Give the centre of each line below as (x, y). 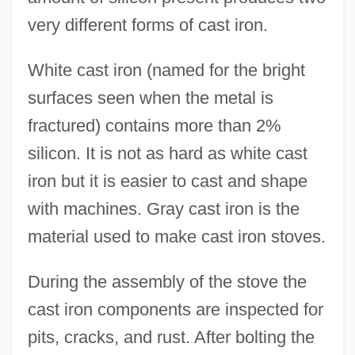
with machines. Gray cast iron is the (163, 208)
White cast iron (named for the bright (166, 70)
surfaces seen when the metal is (150, 97)
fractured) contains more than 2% (154, 125)
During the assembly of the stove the (167, 281)
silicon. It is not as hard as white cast (167, 153)
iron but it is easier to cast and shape (167, 181)
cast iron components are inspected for (175, 309)
